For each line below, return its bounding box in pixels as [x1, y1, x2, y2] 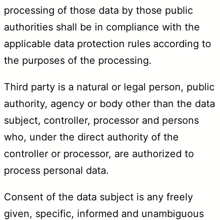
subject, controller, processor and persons [4, 114, 199, 126]
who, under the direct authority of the [4, 131, 179, 143]
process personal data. [4, 164, 109, 176]
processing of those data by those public [4, 4, 193, 16]
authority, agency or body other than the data [4, 97, 215, 110]
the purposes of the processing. [4, 54, 152, 66]
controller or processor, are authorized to [4, 147, 194, 160]
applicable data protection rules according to [4, 37, 211, 50]
